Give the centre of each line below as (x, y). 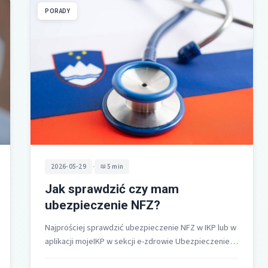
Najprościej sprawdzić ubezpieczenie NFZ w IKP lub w (141, 227)
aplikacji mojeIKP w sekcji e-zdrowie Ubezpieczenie (137, 241)
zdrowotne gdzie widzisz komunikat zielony (123, 255)
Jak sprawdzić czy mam (112, 189)
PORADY (57, 11)
